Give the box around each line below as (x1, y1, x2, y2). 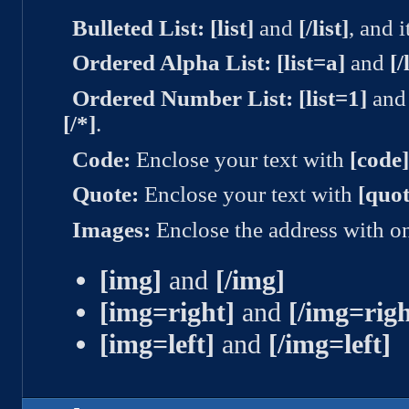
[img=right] (99, 296, 235, 328)
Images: (72, 217, 152, 243)
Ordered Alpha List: (72, 50, 272, 76)
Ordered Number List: (72, 86, 294, 111)
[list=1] (299, 86, 368, 111)
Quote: (72, 182, 140, 207)
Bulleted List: (72, 15, 205, 40)
